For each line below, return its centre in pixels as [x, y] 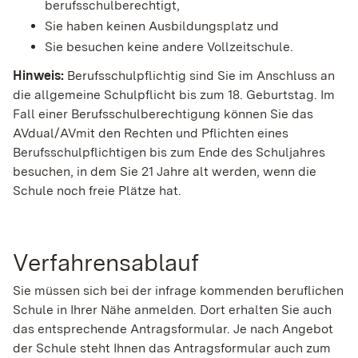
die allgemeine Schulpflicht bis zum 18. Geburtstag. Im [174, 94]
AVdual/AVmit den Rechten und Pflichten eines [151, 133]
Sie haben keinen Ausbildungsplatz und [162, 26]
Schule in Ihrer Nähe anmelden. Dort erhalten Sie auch [172, 310]
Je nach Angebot [283, 329]
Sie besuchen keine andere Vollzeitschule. [169, 46]
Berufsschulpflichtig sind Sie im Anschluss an [201, 75]
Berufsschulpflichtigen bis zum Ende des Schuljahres [169, 152]
